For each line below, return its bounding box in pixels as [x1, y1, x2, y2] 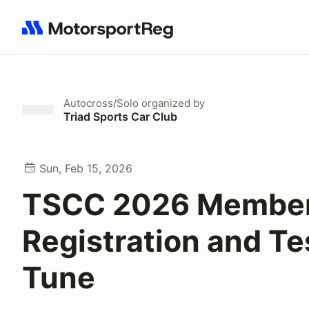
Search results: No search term [21, 28, 182, 42]
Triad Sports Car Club [63, 110, 177, 123]
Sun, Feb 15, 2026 [39, 161, 132, 175]
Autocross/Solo [63, 97, 139, 110]
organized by [139, 97, 205, 110]
